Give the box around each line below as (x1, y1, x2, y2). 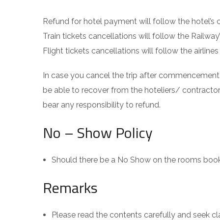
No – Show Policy (43, 121, 152, 144)
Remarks (43, 176, 98, 199)
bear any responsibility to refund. (43, 100, 161, 110)
